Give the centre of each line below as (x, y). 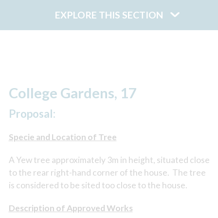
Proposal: (32, 114)
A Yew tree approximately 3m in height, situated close (109, 160)
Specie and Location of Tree (63, 137)
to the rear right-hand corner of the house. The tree (107, 173)
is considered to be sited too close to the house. (98, 185)
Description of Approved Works (71, 208)
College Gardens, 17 (73, 92)
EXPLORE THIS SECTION (109, 15)
